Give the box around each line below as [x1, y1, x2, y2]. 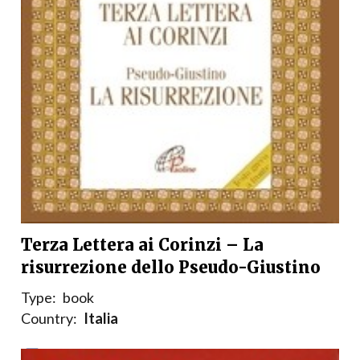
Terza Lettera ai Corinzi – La [21, 235, 264, 256]
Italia [84, 309, 118, 328]
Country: [21, 309, 77, 328]
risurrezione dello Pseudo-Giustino [21, 257, 321, 278]
